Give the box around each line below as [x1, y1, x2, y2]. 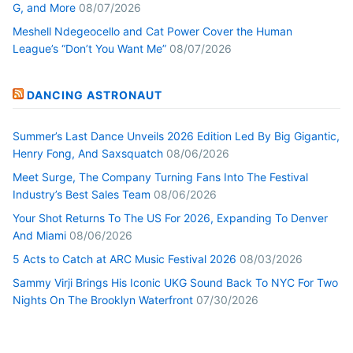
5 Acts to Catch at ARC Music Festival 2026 [13, 251, 236, 266]
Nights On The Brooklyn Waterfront [13, 292, 193, 307]
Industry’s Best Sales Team [13, 187, 150, 201]
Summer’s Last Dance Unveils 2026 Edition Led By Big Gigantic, [13, 128, 340, 143]
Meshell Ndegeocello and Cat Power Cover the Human [13, 24, 292, 39]
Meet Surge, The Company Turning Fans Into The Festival [13, 169, 308, 184]
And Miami [13, 228, 66, 242]
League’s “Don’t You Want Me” [13, 42, 166, 56]
